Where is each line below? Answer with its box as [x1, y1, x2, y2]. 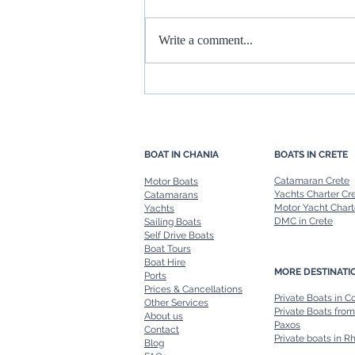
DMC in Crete [274, 215, 333, 227]
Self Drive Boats [144, 229, 214, 241]
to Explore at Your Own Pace [164, 97, 333, 117]
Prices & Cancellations [144, 283, 242, 295]
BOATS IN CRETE [274, 148, 348, 160]
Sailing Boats [144, 216, 201, 227]
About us [144, 310, 183, 322]
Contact [144, 323, 179, 335]
